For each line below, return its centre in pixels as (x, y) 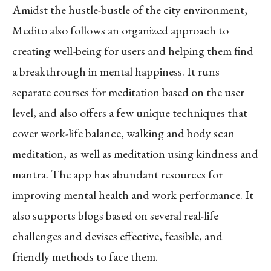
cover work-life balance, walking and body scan (123, 133)
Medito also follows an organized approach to (120, 30)
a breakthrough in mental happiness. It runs (116, 71)
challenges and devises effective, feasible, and (117, 236)
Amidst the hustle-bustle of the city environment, (130, 9)
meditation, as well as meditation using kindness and (135, 153)
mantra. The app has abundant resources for (117, 174)
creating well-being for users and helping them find (133, 51)
